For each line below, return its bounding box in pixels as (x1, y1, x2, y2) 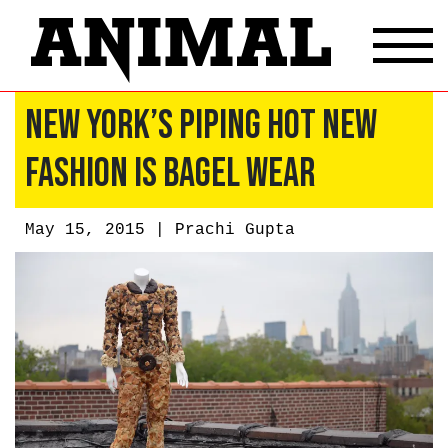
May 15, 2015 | (25, 220, 175, 239)
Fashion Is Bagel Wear (25, 149, 315, 198)
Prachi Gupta (175, 220, 295, 239)
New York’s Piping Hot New (25, 101, 377, 150)
